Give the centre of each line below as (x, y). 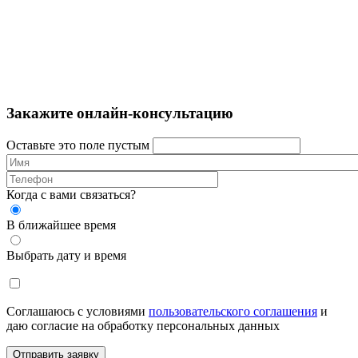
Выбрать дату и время (66, 256)
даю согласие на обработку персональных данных (143, 326)
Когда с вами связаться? (71, 195)
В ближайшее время (61, 225)
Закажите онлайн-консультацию (120, 113)
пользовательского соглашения (233, 312)
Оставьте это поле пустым (78, 145)
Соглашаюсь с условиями (78, 312)
